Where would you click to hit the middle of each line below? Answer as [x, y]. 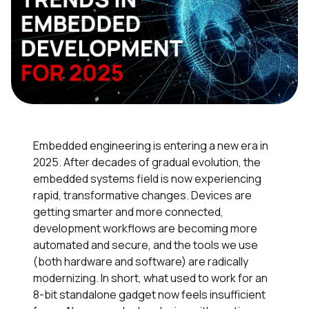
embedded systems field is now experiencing [147, 179]
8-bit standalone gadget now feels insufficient [149, 295]
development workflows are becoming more [145, 229]
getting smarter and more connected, [128, 212]
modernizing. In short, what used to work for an [150, 278]
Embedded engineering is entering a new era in [151, 146]
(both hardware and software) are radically [141, 262]
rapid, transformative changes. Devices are [142, 196]
